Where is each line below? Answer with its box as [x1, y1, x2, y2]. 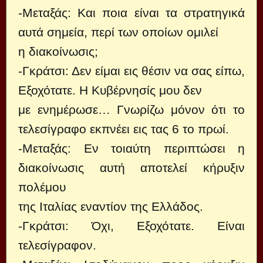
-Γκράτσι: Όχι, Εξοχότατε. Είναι [18, 219, 245, 232]
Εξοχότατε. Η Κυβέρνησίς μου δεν [18, 83, 202, 97]
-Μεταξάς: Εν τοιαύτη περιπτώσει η [18, 141, 245, 155]
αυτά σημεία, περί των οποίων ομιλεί [18, 25, 218, 39]
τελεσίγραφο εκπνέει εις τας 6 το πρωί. [18, 122, 229, 136]
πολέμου [18, 180, 66, 194]
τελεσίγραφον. [18, 238, 96, 252]
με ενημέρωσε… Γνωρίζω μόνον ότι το [18, 103, 245, 116]
